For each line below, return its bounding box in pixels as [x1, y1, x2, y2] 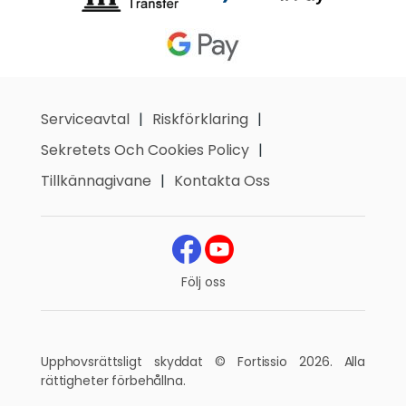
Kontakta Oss [174, 170, 270, 191]
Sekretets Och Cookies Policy [41, 140, 249, 160]
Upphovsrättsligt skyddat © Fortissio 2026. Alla [41, 353, 365, 371]
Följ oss [180, 273, 226, 291]
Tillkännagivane [41, 170, 151, 191]
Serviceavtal [41, 109, 130, 130]
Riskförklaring [152, 109, 248, 130]
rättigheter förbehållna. [41, 372, 186, 390]
